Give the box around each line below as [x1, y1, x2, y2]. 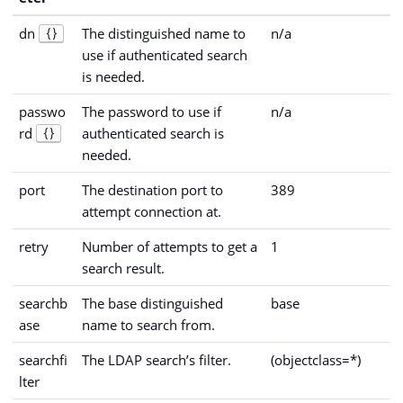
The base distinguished [82, 293, 223, 312]
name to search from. [82, 315, 215, 334]
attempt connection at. [82, 201, 221, 220]
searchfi [19, 350, 67, 369]
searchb [19, 293, 67, 312]
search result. [82, 258, 165, 277]
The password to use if [82, 102, 221, 121]
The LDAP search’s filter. [82, 350, 231, 369]
